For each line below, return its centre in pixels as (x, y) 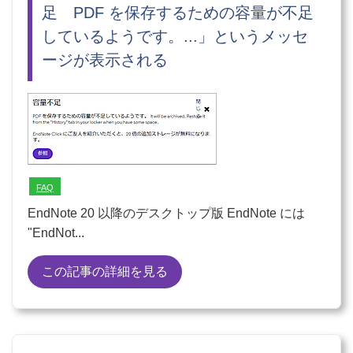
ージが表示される (105, 59)
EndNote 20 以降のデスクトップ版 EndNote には (167, 213)
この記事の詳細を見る (105, 271)
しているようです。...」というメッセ (175, 36)
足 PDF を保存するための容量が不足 (178, 12)
